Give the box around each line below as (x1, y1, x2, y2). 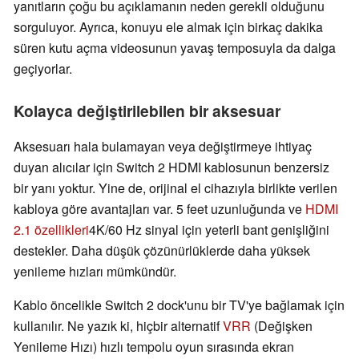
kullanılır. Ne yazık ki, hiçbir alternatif (14, 317, 223, 336)
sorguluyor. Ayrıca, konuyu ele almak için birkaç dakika (14, 18, 323, 37)
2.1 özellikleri (14, 220, 89, 240)
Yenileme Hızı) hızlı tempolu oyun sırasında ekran (14, 337, 294, 357)
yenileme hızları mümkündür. (14, 262, 176, 281)
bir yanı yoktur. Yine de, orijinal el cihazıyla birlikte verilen (14, 179, 337, 198)
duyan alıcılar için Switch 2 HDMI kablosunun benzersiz (14, 158, 329, 177)
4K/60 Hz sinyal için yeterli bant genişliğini (89, 220, 329, 240)
